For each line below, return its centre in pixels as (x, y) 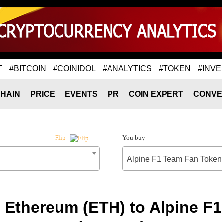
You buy (134, 138)
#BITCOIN (28, 68)
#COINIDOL (74, 68)
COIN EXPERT (156, 94)
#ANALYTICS (127, 68)
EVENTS (81, 94)
